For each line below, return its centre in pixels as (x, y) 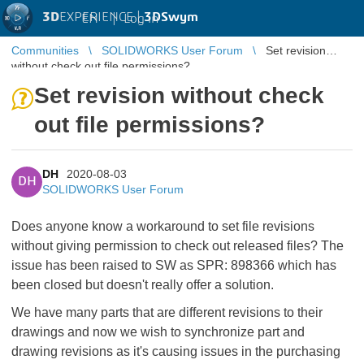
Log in (141, 18)
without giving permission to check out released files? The (178, 246)
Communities (45, 50)
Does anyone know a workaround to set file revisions (163, 226)
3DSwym (171, 17)
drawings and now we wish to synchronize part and (158, 332)
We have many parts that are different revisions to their (167, 312)
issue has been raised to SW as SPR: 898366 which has (174, 265)
